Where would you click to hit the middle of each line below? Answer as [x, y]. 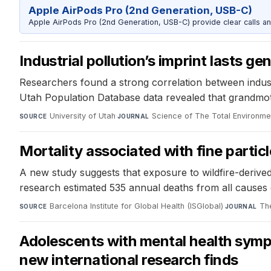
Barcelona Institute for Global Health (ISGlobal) [136, 206]
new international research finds [129, 260]
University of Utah [82, 116]
